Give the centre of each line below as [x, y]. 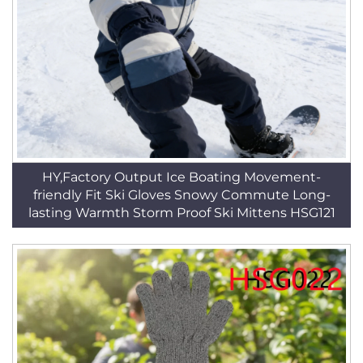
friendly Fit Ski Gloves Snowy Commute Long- [181, 195]
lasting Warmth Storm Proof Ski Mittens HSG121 [181, 213]
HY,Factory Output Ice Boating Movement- [181, 177]
